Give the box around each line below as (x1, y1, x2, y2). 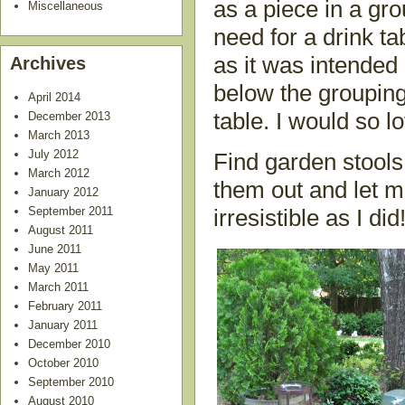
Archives (10, 53, 86, 73)
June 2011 (28, 241, 81, 256)
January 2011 (28, 317, 98, 332)
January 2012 (28, 184, 99, 199)
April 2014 (28, 89, 80, 104)
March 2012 (28, 165, 89, 180)
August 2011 (28, 222, 93, 237)
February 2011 (28, 298, 102, 313)
